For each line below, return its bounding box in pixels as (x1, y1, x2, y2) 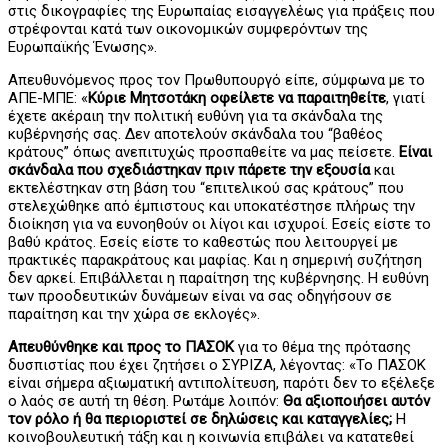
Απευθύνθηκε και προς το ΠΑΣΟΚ (8, 337, 234, 356)
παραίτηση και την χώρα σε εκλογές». (8, 304, 260, 323)
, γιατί (386, 88, 425, 107)
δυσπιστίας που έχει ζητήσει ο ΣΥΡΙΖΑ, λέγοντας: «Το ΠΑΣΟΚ (8, 355, 426, 374)
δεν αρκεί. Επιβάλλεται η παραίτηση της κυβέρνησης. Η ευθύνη (8, 268, 429, 287)
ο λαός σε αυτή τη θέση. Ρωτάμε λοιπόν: (8, 391, 283, 410)
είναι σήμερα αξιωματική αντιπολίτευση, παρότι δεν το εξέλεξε (8, 373, 435, 392)
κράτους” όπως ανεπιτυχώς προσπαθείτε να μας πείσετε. (8, 142, 395, 161)
